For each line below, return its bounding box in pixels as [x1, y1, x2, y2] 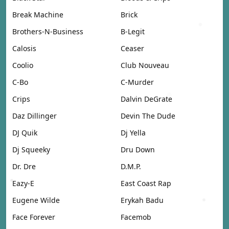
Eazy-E [12, 178, 34, 188]
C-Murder [121, 77, 154, 87]
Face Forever [12, 212, 55, 222]
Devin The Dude [121, 110, 175, 121]
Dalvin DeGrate [121, 94, 172, 104]
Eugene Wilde [12, 195, 60, 205]
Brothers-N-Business [12, 26, 83, 36]
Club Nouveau [121, 60, 169, 70]
